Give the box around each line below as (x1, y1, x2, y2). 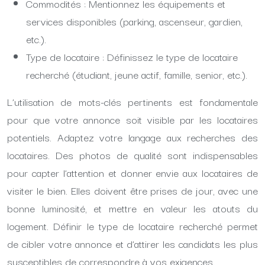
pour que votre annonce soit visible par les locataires (7, 111, 258, 127)
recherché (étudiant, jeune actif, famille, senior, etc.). (26, 66, 247, 82)
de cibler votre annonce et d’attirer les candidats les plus (7, 235, 258, 251)
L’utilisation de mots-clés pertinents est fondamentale (7, 93, 258, 109)
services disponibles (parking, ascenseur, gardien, (26, 13, 243, 29)
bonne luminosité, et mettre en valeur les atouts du (7, 200, 258, 216)
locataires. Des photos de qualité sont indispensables (7, 147, 258, 163)
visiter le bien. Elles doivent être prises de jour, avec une (7, 182, 258, 198)
